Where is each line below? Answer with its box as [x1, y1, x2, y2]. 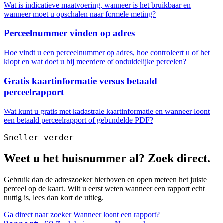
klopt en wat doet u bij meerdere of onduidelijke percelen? [4, 57, 186, 66]
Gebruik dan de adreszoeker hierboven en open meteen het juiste [4, 175, 207, 184]
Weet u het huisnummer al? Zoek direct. [4, 152, 210, 165]
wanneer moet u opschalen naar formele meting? [4, 9, 156, 18]
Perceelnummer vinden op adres [4, 28, 135, 39]
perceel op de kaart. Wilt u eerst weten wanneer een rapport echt [4, 184, 205, 193]
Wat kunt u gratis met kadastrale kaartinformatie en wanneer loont [4, 107, 210, 115]
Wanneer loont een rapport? [73, 210, 160, 219]
